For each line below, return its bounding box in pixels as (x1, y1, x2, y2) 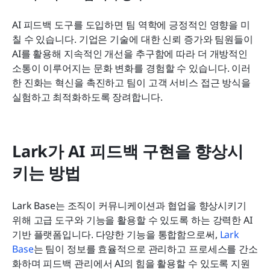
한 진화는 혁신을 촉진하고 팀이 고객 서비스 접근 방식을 (12, 75, 251, 89)
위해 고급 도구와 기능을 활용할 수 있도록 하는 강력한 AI (12, 213, 253, 227)
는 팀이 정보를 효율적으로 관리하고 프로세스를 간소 (33, 242, 258, 256)
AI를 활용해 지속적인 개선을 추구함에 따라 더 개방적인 (12, 46, 248, 60)
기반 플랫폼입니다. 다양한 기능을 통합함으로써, (12, 227, 220, 241)
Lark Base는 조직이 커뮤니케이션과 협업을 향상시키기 (12, 198, 246, 212)
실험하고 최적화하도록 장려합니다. (12, 90, 163, 104)
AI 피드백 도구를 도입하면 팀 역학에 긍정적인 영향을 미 (12, 17, 250, 31)
